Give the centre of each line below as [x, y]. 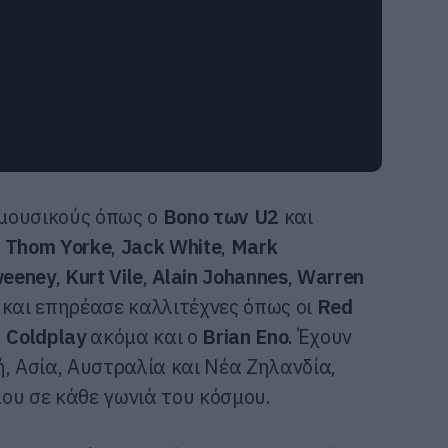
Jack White [171, 246]
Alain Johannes [217, 276]
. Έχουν [320, 336]
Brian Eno [245, 336]
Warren [331, 276]
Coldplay [46, 336]
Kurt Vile [104, 276]
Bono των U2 [221, 216]
